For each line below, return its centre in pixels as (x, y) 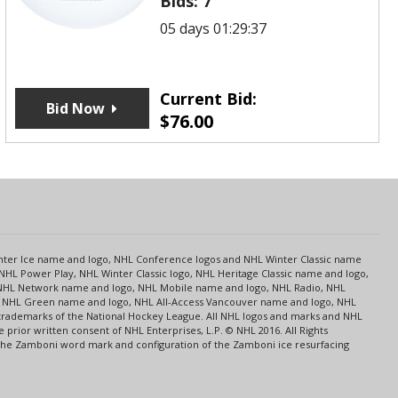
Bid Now (76, 108)
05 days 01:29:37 (214, 28)
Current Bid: (209, 98)
